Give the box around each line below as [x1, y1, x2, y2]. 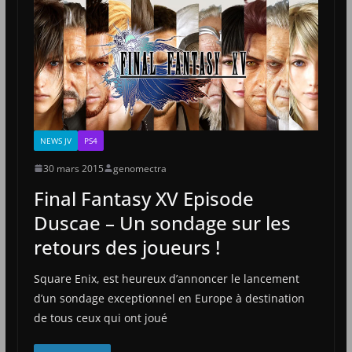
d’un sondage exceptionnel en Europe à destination [33, 290, 305, 306]
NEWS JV [39, 134, 71, 146]
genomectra [112, 161, 167, 175]
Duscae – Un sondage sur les [33, 209, 291, 236]
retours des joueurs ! [33, 233, 220, 260]
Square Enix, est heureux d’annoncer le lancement [33, 270, 299, 286]
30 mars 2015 [42, 161, 104, 175]
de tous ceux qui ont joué [33, 310, 167, 325]
